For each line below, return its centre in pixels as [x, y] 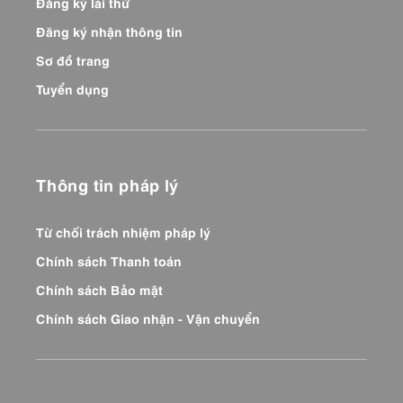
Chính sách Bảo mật [99, 289]
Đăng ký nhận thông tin [109, 31]
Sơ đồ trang [73, 60]
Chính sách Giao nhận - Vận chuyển [148, 318]
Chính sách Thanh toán [109, 260]
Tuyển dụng [72, 89]
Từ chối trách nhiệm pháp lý [123, 232]
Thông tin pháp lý [107, 184]
